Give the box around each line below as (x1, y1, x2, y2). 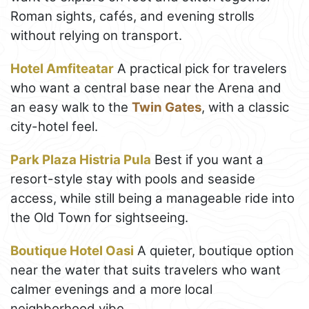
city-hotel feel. (10, 119, 98, 135)
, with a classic (201, 99, 289, 116)
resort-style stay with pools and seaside (10, 171, 255, 188)
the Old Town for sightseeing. (10, 210, 188, 226)
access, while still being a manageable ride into (10, 190, 295, 207)
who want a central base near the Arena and (10, 80, 281, 97)
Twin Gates (132, 99, 201, 116)
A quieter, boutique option (134, 243, 294, 259)
